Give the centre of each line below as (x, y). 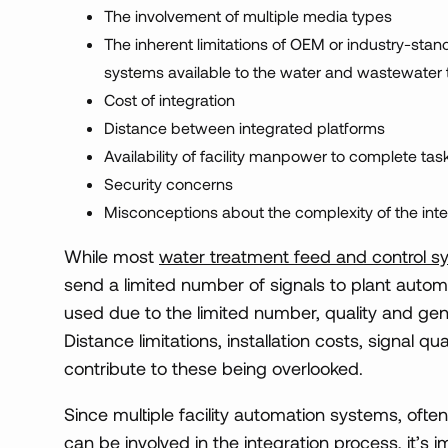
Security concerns (168, 184)
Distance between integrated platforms (244, 128)
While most (111, 256)
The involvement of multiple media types (248, 16)
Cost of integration (169, 100)
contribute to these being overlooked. (213, 368)
